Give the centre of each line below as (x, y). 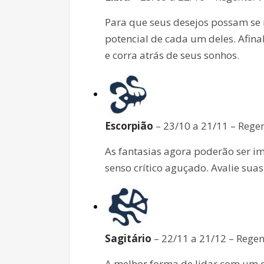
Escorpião (129, 126)
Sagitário (128, 238)
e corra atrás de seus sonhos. (172, 55)
